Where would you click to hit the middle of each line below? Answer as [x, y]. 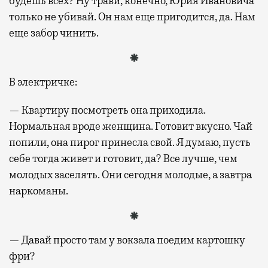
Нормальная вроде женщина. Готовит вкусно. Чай [131, 126]
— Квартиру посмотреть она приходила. [107, 110]
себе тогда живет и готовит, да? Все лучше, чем [123, 158]
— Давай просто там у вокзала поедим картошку [127, 240]
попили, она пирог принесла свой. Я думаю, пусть [130, 142]
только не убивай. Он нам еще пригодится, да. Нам [132, 16]
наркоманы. [39, 191]
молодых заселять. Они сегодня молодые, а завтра [130, 174]
